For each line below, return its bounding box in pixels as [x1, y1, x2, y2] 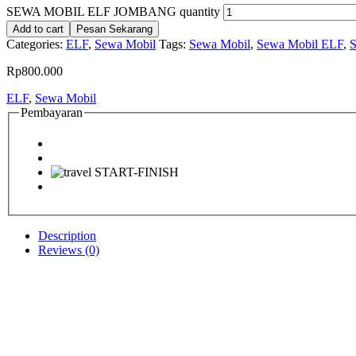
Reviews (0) [38, 243, 99, 257]
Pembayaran [21, 105, 83, 119]
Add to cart [13, 22, 64, 35]
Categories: [6, 37, 66, 51]
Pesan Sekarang [76, 22, 153, 35]
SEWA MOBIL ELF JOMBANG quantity [6, 4, 220, 18]
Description [38, 229, 96, 243]
